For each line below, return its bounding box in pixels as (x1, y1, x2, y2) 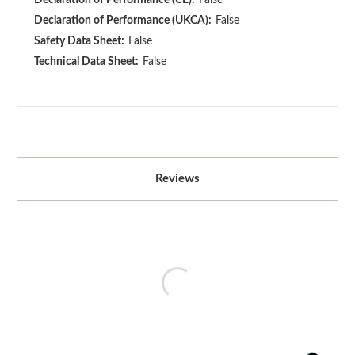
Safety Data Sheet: (34, 35, 124, 47)
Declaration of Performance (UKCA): (34, 14, 212, 26)
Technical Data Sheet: (34, 55, 139, 67)
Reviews (155, 172, 200, 185)
